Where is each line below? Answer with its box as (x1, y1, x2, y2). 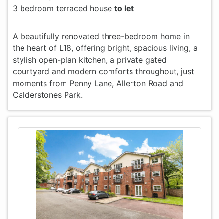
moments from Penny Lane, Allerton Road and (13, 78, 183, 88)
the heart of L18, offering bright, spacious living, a (13, 43, 197, 53)
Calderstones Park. (13, 90, 83, 100)
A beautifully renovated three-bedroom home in (13, 31, 190, 41)
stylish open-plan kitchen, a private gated (13, 55, 167, 65)
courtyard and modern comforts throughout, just (13, 66, 194, 76)
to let (114, 3, 134, 13)
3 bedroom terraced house (13, 3, 114, 13)
